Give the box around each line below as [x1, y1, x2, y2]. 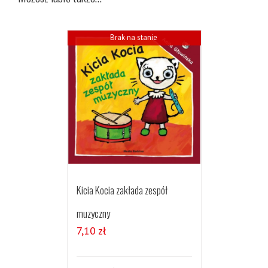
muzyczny [76, 206, 110, 221]
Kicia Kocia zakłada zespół [76, 182, 167, 198]
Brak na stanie [110, 32, 157, 42]
